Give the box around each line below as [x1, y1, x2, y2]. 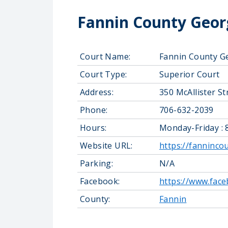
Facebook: [80, 176, 120, 187]
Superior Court [159, 69, 220, 80]
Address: [80, 87, 114, 98]
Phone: [80, 104, 108, 116]
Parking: [80, 158, 113, 169]
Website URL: [80, 140, 133, 151]
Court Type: [80, 69, 127, 80]
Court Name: [80, 51, 131, 62]
